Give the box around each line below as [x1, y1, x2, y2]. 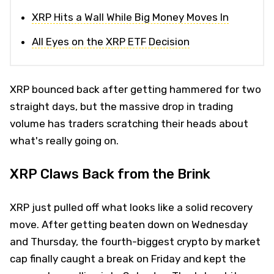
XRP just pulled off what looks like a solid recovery [10, 201, 253, 213]
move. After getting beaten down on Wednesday [10, 218, 248, 231]
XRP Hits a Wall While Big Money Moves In [32, 10, 229, 23]
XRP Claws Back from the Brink [10, 165, 210, 182]
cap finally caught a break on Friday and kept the [10, 252, 246, 265]
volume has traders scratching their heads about [10, 117, 248, 130]
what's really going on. [10, 134, 119, 147]
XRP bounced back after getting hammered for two [10, 83, 261, 95]
